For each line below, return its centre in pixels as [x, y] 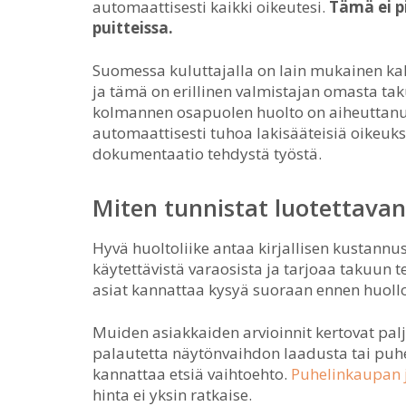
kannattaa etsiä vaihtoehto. [192, 374]
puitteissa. [133, 28]
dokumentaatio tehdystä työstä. [207, 154]
